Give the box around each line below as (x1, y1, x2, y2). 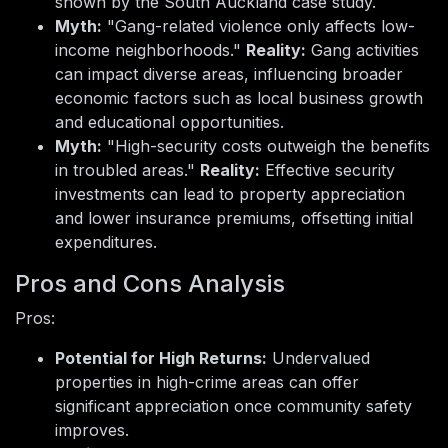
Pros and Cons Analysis (15, 269, 285, 299)
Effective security (260, 160, 395, 181)
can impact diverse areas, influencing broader (55, 64, 403, 85)
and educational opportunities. (55, 112, 284, 133)
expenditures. (55, 232, 157, 253)
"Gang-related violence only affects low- (102, 16, 415, 37)
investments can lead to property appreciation (55, 184, 405, 205)
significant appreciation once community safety (55, 396, 412, 417)
